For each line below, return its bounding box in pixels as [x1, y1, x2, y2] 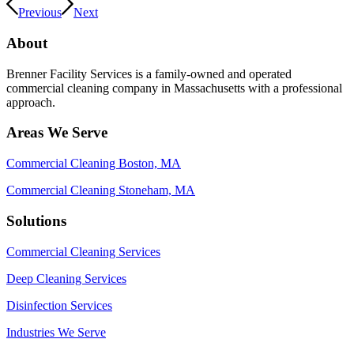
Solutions [6, 212, 66, 229]
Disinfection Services [6, 298, 112, 312]
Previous [18, 6, 62, 20]
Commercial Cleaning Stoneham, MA [6, 183, 195, 198]
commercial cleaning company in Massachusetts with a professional [6, 81, 342, 95]
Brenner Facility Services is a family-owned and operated [6, 66, 292, 81]
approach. [6, 95, 55, 109]
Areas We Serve [6, 124, 107, 141]
